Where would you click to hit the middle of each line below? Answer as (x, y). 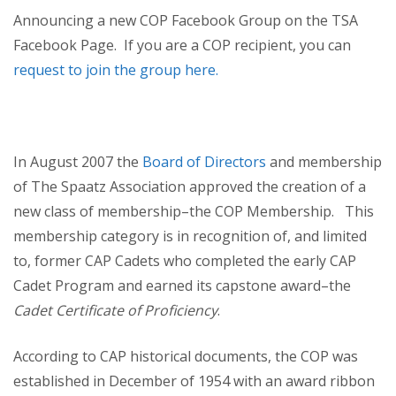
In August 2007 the (78, 162)
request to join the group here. (116, 70)
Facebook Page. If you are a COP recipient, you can (182, 45)
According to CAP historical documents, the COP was (186, 356)
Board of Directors (204, 162)
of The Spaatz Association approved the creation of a (190, 187)
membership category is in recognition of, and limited (190, 236)
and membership (324, 162)
